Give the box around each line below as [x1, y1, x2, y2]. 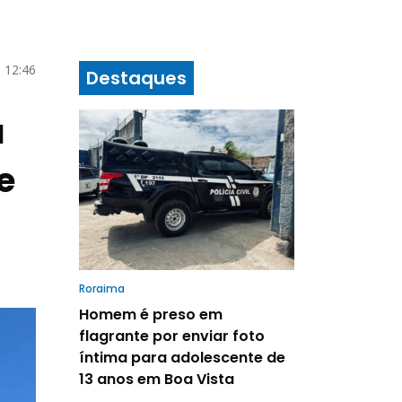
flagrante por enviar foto [79, 325, 265, 346]
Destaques [86, 66, 187, 92]
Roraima [79, 280, 125, 296]
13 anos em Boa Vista [79, 368, 234, 389]
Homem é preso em [79, 303, 223, 325]
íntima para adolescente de [79, 346, 285, 368]
